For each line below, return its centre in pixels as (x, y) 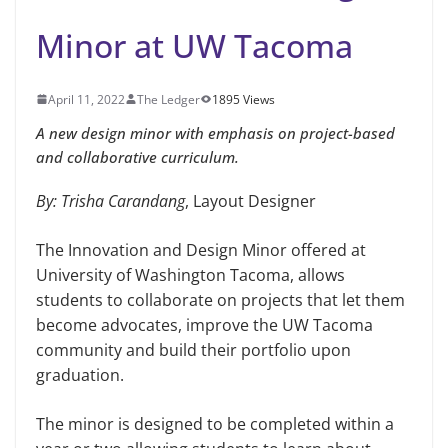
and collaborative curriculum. (137, 156)
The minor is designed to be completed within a (215, 423)
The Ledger (168, 99)
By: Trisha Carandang (110, 200)
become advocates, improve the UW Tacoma (204, 324)
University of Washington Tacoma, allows (190, 274)
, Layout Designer (250, 200)
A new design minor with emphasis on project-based (215, 132)
